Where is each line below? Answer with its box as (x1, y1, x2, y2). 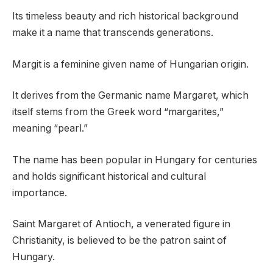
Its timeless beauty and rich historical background (12, 10, 238, 23)
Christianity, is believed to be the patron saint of (12, 235, 227, 247)
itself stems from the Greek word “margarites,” (12, 106, 224, 118)
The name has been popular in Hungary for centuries (12, 154, 257, 166)
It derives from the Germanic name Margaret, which (12, 90, 249, 102)
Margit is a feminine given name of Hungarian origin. (12, 58, 249, 70)
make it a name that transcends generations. (12, 27, 213, 39)
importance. (12, 186, 67, 199)
